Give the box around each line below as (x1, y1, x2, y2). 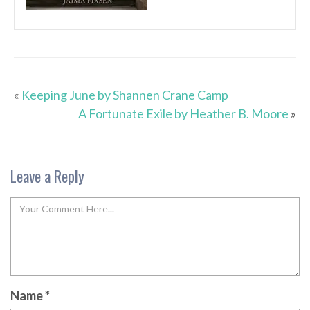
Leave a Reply (10, 165, 84, 188)
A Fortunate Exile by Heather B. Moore (78, 106, 289, 122)
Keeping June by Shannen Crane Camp (21, 87, 228, 103)
